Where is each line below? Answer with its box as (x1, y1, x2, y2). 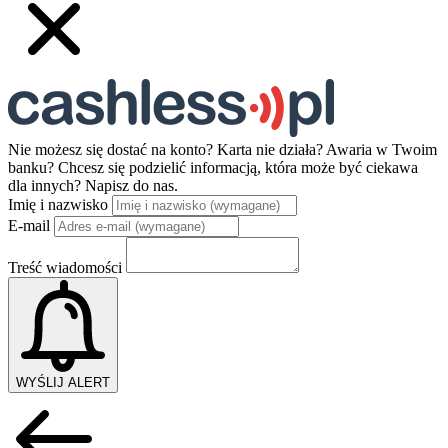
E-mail (8, 216, 50, 234)
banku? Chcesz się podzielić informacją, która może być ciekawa (8, 158, 418, 176)
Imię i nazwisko (8, 195, 108, 213)
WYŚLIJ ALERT (16, 374, 110, 390)
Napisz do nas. (85, 176, 178, 194)
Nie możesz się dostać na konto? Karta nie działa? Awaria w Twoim (8, 140, 437, 158)
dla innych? (8, 176, 85, 194)
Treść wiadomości (8, 258, 122, 276)
